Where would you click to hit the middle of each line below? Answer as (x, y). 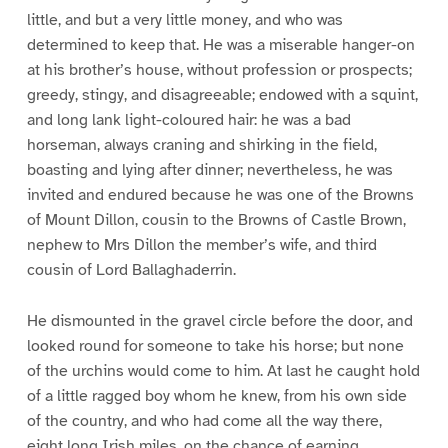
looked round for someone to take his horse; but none (215, 345)
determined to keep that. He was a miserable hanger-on (220, 45)
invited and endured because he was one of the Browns (220, 195)
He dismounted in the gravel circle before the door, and (219, 320)
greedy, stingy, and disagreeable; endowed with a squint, (222, 95)
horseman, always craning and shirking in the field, (201, 145)
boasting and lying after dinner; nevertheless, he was (209, 170)
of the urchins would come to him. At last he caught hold (223, 370)
